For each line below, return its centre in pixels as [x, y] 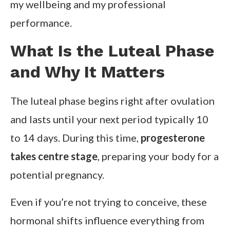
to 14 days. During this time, [75, 138]
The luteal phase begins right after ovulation [112, 101]
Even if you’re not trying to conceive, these [109, 202]
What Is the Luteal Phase [112, 51]
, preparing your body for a [158, 156]
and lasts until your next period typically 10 [109, 119]
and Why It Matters [88, 72]
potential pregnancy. [57, 175]
